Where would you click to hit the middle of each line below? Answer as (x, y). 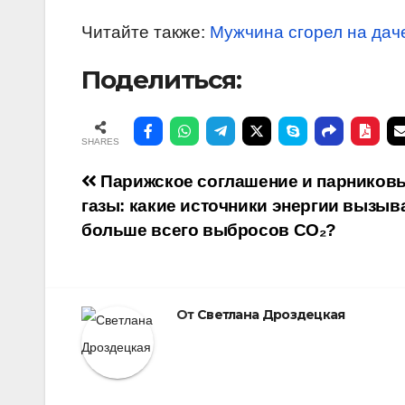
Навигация (159, 188)
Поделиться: (161, 80)
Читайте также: (146, 33)
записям (141, 262)
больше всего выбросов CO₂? (209, 230)
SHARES (100, 141)
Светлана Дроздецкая (271, 315)
